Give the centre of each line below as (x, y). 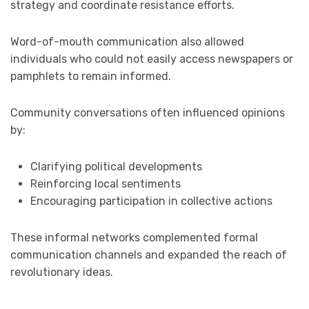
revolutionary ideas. (62, 272)
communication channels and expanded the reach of (149, 255)
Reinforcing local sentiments (105, 183)
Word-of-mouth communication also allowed (127, 41)
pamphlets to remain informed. (91, 76)
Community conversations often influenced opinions (148, 112)
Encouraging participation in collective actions (151, 201)
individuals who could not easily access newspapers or (152, 59)
